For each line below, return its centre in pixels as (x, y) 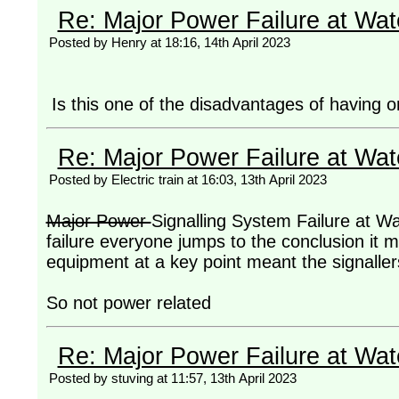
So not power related (128, 303)
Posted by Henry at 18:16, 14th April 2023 (169, 43)
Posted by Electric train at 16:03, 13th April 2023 (187, 180)
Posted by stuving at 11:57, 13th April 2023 (172, 378)
